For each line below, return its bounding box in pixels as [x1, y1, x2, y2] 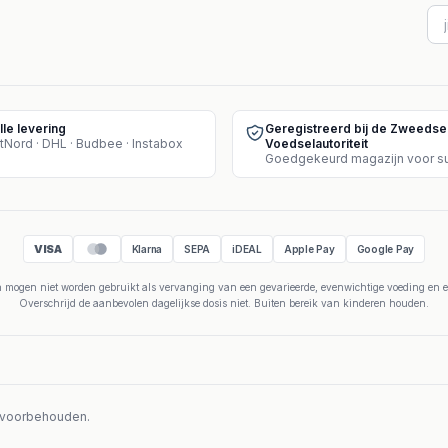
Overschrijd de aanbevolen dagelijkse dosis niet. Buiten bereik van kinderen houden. [19, 297, 429, 309]
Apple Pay [283, 242, 335, 255]
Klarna [131, 242, 162, 255]
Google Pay [356, 242, 414, 255]
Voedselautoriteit [265, 136, 368, 151]
